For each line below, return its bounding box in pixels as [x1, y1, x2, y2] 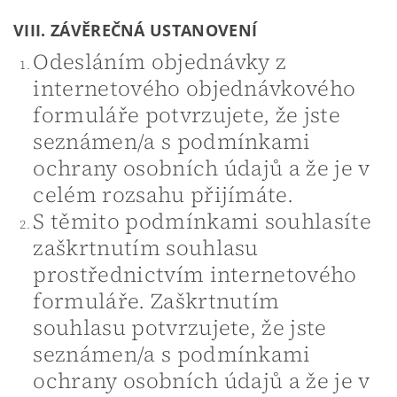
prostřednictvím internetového [33, 259, 357, 289]
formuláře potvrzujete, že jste [33, 99, 340, 129]
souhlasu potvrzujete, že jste [33, 312, 327, 342]
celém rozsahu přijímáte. [33, 179, 294, 209]
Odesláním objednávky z [33, 46, 287, 76]
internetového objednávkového [33, 73, 356, 103]
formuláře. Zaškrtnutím [33, 285, 280, 315]
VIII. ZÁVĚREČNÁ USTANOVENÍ [13, 19, 258, 41]
